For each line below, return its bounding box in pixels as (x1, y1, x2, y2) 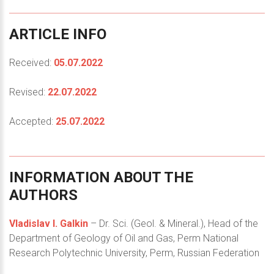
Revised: (9, 86, 48, 98)
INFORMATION (9, 168, 110, 186)
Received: (9, 56, 54, 68)
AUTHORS (9, 186, 78, 204)
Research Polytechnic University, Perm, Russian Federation (9, 246, 259, 259)
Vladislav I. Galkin (9, 217, 88, 229)
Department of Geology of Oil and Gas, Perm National (9, 232, 239, 244)
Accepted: (9, 115, 56, 127)
